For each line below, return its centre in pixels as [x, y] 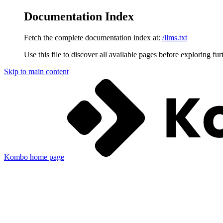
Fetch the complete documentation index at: [92, 37]
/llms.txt [175, 37]
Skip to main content [36, 71]
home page [46, 157]
